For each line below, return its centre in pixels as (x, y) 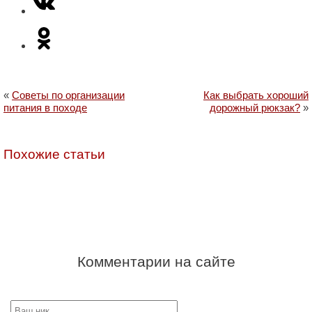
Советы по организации (68, 95)
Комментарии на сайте (156, 262)
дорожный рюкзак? (255, 108)
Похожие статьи (54, 155)
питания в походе (45, 108)
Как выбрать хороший (256, 95)
